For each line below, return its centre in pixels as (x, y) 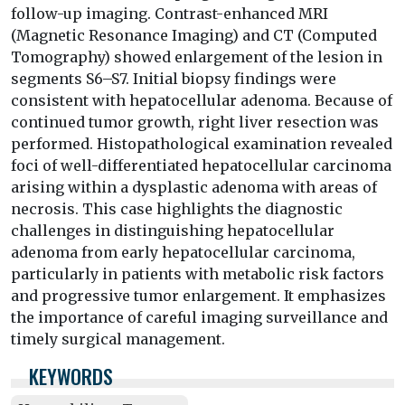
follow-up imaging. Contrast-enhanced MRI (170, 13)
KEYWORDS (71, 376)
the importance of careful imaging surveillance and (199, 317)
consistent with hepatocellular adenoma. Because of (202, 100)
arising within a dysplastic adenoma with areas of (194, 187)
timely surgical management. (118, 339)
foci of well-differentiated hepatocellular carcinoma (201, 165)
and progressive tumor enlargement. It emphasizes (198, 295)
